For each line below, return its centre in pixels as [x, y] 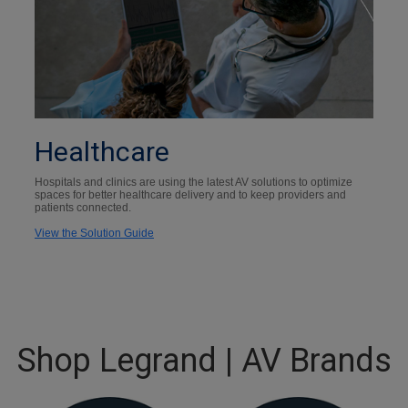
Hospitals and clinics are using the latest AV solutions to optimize [194, 182]
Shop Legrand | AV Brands [204, 360]
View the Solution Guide [94, 233]
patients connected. [83, 207]
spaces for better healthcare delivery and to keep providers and [190, 194]
